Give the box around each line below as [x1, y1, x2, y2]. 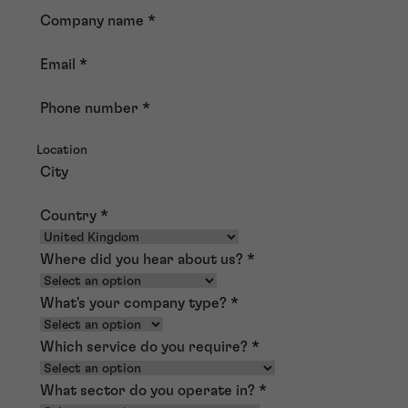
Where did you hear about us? [40, 251, 247, 267]
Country [40, 208, 100, 223]
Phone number [40, 100, 142, 116]
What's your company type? [40, 295, 230, 311]
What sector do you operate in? [40, 382, 259, 398]
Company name [40, 13, 148, 28]
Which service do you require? [40, 339, 251, 354]
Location [36, 143, 87, 157]
